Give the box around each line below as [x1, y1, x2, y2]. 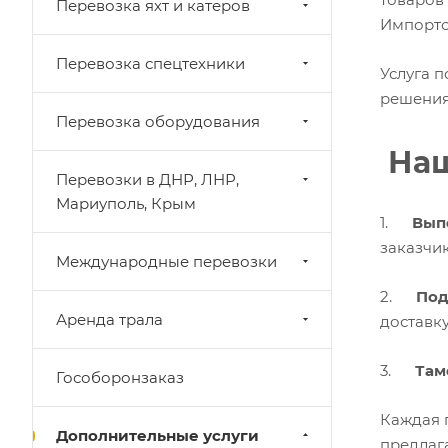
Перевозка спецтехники [56, 54, 245, 73]
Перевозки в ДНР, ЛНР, [56, 170, 239, 189]
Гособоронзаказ [56, 368, 184, 387]
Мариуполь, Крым [56, 194, 196, 213]
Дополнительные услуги [56, 426, 259, 445]
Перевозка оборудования [56, 112, 260, 131]
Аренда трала [56, 310, 163, 329]
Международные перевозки [56, 252, 277, 271]
